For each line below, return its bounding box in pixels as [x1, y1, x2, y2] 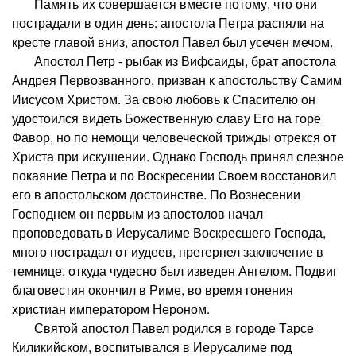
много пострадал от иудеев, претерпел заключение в [12, 242, 323, 261]
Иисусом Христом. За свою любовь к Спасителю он [12, 89, 315, 108]
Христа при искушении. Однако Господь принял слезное [12, 146, 344, 165]
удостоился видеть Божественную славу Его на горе [12, 108, 321, 127]
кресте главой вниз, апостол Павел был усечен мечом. [12, 32, 333, 51]
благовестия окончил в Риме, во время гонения [12, 280, 293, 299]
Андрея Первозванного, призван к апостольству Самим [12, 70, 342, 89]
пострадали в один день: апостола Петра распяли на [12, 13, 324, 32]
